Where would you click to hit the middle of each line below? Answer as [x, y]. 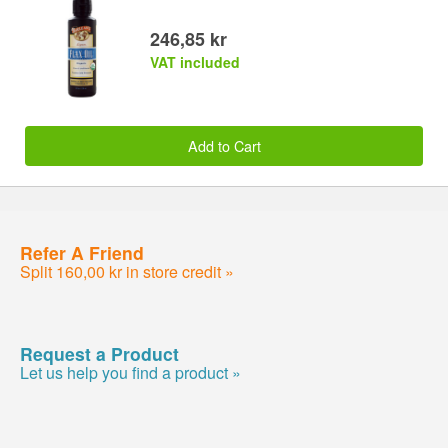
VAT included [195, 61]
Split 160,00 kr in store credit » [127, 271]
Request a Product [99, 353]
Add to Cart [224, 145]
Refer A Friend [82, 252]
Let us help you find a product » [130, 372]
